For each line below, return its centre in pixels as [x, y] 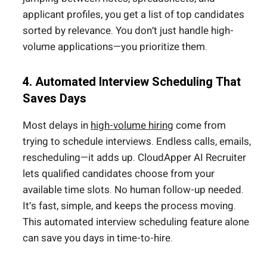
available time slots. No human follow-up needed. [133, 190]
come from [200, 126]
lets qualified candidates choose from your [119, 174]
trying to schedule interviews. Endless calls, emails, [137, 142]
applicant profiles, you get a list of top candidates [133, 15]
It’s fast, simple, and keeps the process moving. [129, 206]
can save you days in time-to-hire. [98, 238]
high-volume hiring [132, 126]
